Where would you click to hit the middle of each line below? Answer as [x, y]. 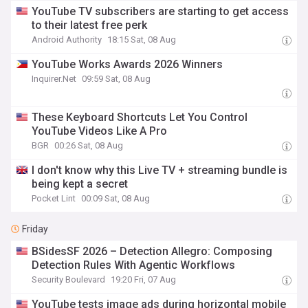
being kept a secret [80, 184]
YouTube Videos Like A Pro [100, 131]
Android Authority [67, 40]
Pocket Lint [54, 198]
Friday [35, 229]
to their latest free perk [90, 25]
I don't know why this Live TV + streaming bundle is [160, 170]
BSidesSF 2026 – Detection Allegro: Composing [152, 251]
